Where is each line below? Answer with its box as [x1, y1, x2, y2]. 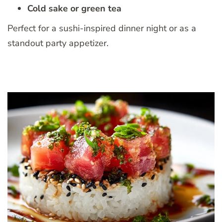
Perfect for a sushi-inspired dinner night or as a [7, 22, 196, 34]
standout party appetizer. [7, 37, 109, 49]
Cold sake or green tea [27, 2, 121, 14]
